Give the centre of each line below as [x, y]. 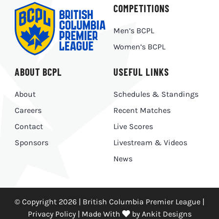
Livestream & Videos [150, 143]
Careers [28, 110]
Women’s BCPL [139, 47]
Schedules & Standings [156, 94]
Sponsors [31, 143]
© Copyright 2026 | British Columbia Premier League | [109, 202]
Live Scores [133, 127]
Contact [29, 127]
